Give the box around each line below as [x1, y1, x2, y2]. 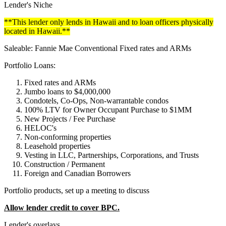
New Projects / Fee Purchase [24, 114, 116, 123]
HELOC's [24, 123, 56, 132]
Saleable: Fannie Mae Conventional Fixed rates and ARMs [4, 43, 191, 52]
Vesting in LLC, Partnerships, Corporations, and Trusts [24, 150, 199, 159]
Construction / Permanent [24, 159, 105, 168]
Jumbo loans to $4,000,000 [24, 87, 110, 96]
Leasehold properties [24, 141, 90, 150]
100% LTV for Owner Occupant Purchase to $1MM [24, 105, 192, 114]
